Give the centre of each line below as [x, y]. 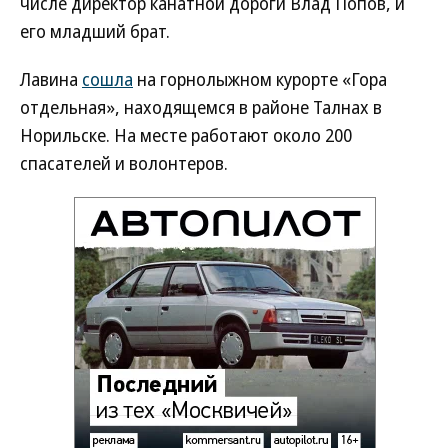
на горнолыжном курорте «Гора [260, 79]
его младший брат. [95, 31]
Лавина [51, 79]
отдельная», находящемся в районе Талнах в [201, 107]
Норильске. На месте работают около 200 [186, 135]
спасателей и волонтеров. [124, 163]
